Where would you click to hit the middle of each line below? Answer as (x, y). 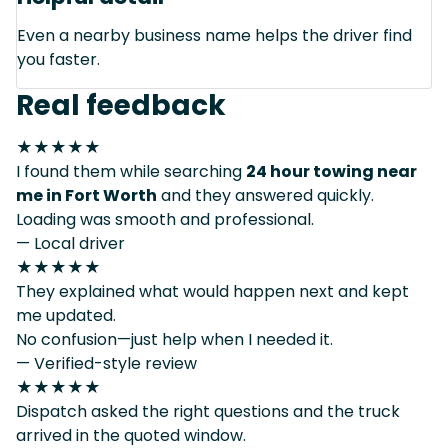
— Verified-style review (106, 363)
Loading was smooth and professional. (165, 219)
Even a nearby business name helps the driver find (214, 35)
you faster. (58, 59)
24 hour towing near (331, 171)
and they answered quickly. (265, 195)
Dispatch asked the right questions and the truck (208, 411)
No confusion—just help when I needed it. (174, 339)
